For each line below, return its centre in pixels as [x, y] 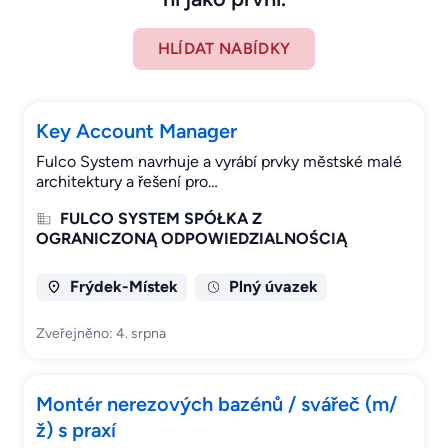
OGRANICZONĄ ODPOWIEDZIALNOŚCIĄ [191, 239]
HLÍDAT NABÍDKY [224, 49]
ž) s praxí [76, 430]
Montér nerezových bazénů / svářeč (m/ [216, 404]
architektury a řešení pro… [127, 182]
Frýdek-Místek [123, 287]
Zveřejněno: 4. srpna [101, 334]
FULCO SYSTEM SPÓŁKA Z [161, 219]
